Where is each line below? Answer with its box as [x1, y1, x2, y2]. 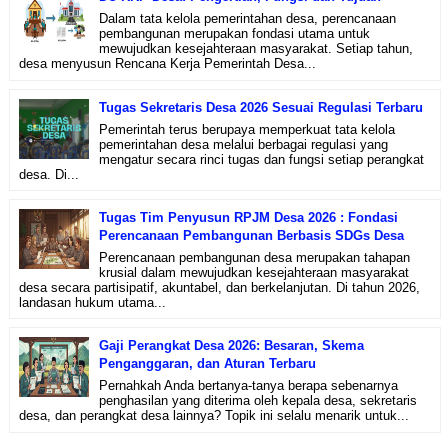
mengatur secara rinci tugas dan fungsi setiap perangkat [98, 151, 424, 167]
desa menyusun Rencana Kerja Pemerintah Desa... [18, 56, 316, 72]
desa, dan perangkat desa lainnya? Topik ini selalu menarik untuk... [18, 407, 409, 423]
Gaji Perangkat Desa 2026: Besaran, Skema [98, 337, 364, 353]
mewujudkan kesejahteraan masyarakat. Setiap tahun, [98, 41, 413, 57]
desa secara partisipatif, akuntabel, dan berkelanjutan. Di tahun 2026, [18, 279, 420, 295]
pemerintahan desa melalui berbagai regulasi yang [98, 136, 388, 152]
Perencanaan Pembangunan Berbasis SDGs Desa [98, 227, 404, 243]
